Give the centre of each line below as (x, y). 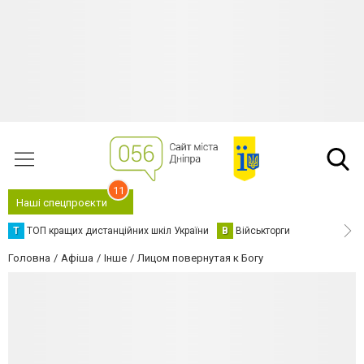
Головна (29, 258)
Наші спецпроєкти (62, 203)
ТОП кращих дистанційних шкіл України (118, 231)
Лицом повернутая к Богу (200, 258)
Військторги (263, 231)
